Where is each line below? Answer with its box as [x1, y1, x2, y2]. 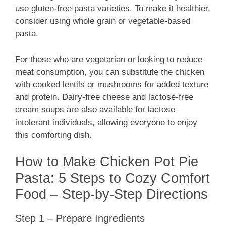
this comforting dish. [15, 130, 92, 140]
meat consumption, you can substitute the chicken [15, 67, 204, 77]
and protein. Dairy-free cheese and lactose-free [15, 92, 193, 102]
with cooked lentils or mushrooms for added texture [15, 79, 208, 89]
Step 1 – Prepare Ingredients [15, 213, 145, 224]
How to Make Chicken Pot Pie [15, 154, 198, 170]
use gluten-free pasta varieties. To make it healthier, [15, 4, 210, 14]
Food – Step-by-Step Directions [15, 187, 208, 202]
